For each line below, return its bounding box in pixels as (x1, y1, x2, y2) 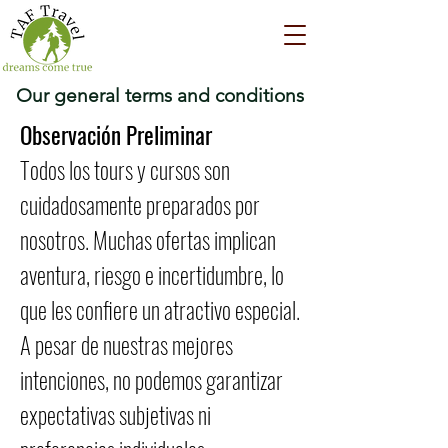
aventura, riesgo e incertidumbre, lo (20, 258, 284, 292)
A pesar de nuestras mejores (20, 328, 233, 362)
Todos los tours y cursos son (20, 153, 230, 187)
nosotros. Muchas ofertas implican (20, 223, 276, 257)
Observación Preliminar (20, 118, 212, 152)
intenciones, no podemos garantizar (20, 363, 283, 397)
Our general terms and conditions (16, 84, 304, 107)
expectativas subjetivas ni (20, 398, 211, 432)
